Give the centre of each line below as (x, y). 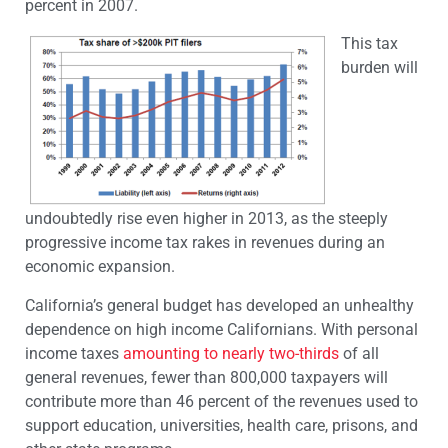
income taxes (74, 353)
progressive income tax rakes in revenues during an (205, 243)
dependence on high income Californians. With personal (221, 329)
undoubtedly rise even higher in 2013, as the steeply (206, 219)
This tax (369, 44)
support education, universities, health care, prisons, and (221, 425)
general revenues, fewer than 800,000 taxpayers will (206, 377)
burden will (379, 68)
